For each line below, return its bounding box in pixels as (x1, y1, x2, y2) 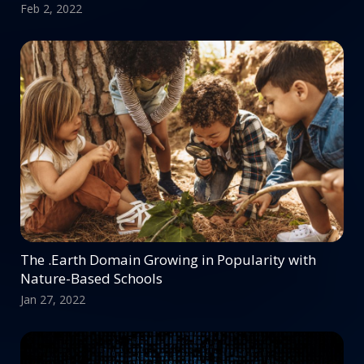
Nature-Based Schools (20, 268, 162, 288)
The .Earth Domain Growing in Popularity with (20, 249, 316, 269)
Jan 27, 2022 (20, 291, 85, 307)
